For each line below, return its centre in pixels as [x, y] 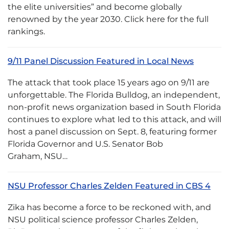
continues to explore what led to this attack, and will [114, 119]
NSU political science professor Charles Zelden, [103, 220]
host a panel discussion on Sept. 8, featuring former [112, 132]
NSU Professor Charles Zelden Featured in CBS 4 [109, 186]
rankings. [26, 31]
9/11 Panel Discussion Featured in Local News [101, 61]
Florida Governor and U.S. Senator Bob [85, 144]
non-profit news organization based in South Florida [114, 107]
